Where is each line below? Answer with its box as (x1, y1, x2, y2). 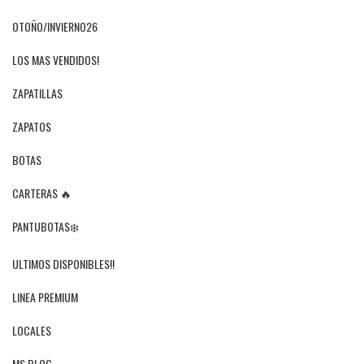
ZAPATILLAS (12, 84, 63, 102)
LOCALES (12, 322, 51, 340)
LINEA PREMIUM (12, 288, 78, 306)
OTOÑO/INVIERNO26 (12, 18, 97, 36)
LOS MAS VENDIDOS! (12, 51, 99, 69)
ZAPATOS (12, 118, 51, 136)
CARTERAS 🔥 (12, 184, 71, 202)
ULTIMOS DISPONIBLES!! (12, 255, 115, 273)
